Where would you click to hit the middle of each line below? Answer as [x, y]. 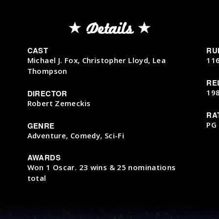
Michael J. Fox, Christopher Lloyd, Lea [96, 60]
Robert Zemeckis [59, 103]
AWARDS [44, 158]
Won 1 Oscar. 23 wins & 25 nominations [101, 167]
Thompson [47, 71]
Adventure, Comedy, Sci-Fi [76, 135]
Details [109, 29]
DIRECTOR [47, 94]
